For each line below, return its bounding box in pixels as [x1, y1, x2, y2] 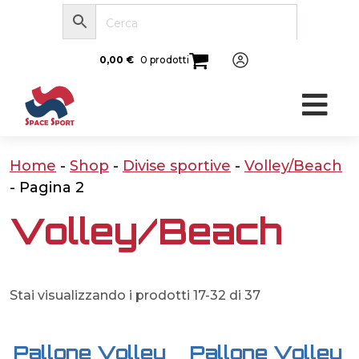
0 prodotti [140, 54, 189, 67]
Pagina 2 [19, 178, 84, 196]
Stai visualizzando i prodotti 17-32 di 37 [10, 287, 260, 303]
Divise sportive [123, 156, 231, 175]
